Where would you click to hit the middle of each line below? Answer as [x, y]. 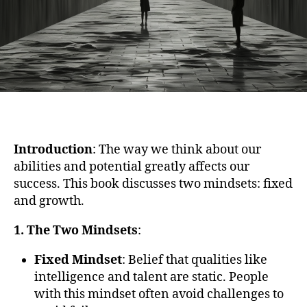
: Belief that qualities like [195, 260]
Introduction [53, 150]
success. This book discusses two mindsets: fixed [153, 184]
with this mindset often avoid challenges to [159, 295]
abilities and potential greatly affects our [132, 167]
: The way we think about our [177, 150]
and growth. [49, 201]
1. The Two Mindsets [76, 231]
